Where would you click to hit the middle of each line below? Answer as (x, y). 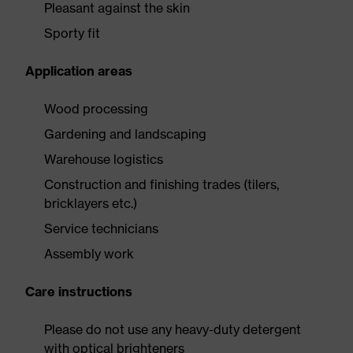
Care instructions (79, 292)
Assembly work (89, 254)
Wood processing (96, 109)
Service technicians (101, 229)
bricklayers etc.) (91, 203)
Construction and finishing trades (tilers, (162, 184)
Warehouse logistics (104, 159)
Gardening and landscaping (125, 134)
